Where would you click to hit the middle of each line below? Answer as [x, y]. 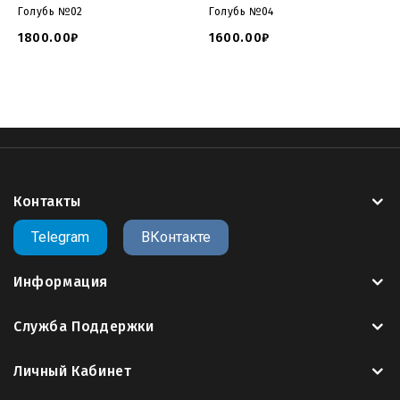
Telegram [60, 237]
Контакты [47, 202]
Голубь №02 [50, 12]
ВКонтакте [176, 237]
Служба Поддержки [84, 327]
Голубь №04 [242, 12]
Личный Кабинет [73, 371]
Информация [61, 282]
